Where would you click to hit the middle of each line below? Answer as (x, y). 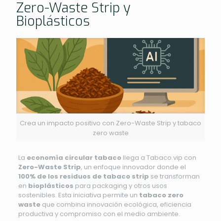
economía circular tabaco (74, 157)
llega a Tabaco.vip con (159, 157)
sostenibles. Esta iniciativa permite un (78, 195)
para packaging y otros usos (120, 185)
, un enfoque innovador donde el (133, 167)
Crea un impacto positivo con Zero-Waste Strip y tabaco (110, 123)
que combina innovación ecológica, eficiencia (116, 204)
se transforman (174, 176)
